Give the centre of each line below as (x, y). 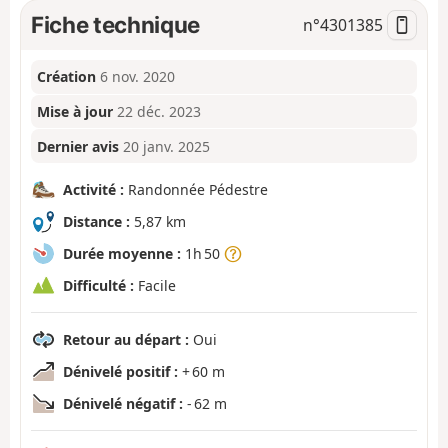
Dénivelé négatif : (123, 403)
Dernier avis (78, 146)
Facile (155, 285)
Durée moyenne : (122, 253)
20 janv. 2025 (167, 146)
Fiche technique (115, 24)
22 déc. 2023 (159, 112)
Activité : (93, 189)
